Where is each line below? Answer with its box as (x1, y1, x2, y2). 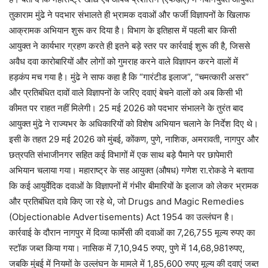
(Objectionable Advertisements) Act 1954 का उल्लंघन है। (9, 211, 234, 223)
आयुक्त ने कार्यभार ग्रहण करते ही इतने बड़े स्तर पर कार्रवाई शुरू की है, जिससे (9, 39, 250, 51)
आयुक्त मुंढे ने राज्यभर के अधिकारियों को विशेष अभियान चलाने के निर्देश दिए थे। (9, 117, 258, 129)
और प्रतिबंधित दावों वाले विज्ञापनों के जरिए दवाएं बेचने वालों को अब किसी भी (9, 86, 242, 98)
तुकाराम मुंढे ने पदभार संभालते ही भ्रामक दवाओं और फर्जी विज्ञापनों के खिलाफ (9, 8, 250, 20)
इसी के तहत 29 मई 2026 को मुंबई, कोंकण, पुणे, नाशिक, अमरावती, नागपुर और (9, 133, 259, 145)
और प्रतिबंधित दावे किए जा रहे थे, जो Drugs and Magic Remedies (9, 195, 244, 207)
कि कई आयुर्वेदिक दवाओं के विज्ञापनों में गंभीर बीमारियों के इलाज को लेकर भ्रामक (9, 179, 258, 191)
